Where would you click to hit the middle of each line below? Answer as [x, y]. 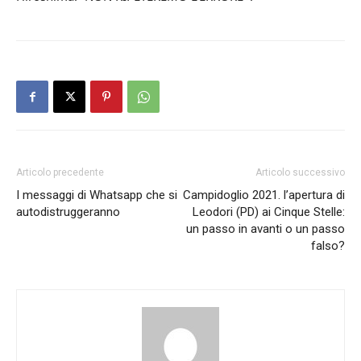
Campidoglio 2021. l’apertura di [264, 195]
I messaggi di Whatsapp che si [97, 195]
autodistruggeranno [68, 212]
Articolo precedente [60, 173]
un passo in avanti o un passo [266, 229]
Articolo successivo [300, 173]
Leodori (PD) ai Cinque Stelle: [269, 212]
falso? [328, 246]
